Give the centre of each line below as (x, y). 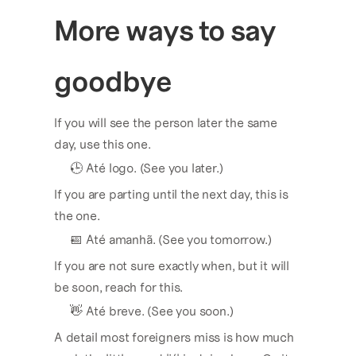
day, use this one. (103, 144)
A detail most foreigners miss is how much (174, 337)
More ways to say (165, 31)
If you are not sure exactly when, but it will (172, 266)
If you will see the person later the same (166, 123)
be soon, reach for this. (119, 287)
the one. (77, 216)
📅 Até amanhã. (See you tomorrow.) (171, 240)
